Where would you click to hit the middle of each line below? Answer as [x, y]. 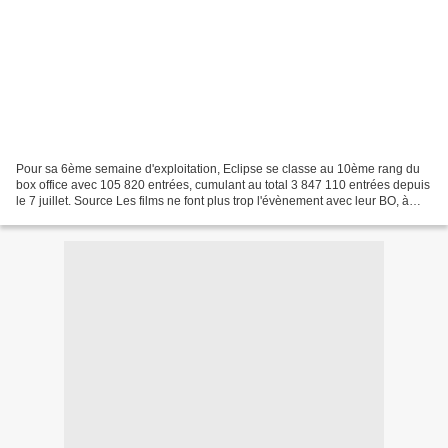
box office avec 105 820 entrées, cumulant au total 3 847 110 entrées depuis [223, 184]
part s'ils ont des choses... [85, 216]
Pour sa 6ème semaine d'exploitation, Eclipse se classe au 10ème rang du [218, 168]
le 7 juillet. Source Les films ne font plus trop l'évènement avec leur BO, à [212, 200]
